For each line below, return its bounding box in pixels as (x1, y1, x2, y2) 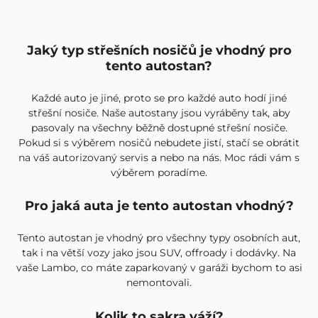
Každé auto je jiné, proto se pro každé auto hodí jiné (31, 92, 287, 105)
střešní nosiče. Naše (28, 106, 128, 120)
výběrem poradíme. (111, 166, 207, 180)
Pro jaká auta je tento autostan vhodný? (24, 197, 294, 214)
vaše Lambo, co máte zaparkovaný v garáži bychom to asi (16, 261, 302, 275)
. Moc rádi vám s (219, 151, 300, 165)
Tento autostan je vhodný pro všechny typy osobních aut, (18, 231, 300, 245)
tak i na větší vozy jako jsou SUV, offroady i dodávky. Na (22, 246, 296, 260)
